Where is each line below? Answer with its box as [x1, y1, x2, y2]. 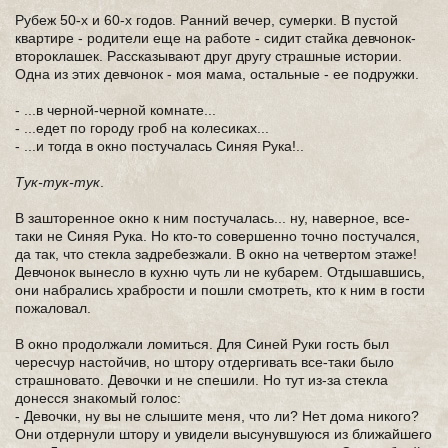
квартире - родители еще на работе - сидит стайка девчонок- [15, 30, 416, 46]
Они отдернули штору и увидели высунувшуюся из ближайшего [15, 426, 432, 442]
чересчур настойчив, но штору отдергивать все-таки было [15, 354, 394, 370]
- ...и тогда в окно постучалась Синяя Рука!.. [15, 138, 304, 154]
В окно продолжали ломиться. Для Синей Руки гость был [15, 336, 389, 352]
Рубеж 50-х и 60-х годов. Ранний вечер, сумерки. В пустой [15, 12, 398, 28]
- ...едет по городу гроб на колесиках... [15, 120, 269, 136]
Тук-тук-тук [15, 174, 100, 190]
